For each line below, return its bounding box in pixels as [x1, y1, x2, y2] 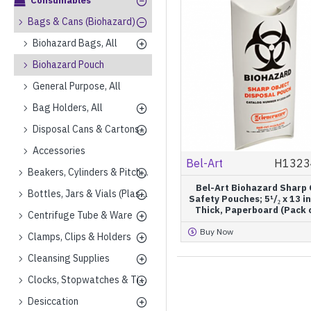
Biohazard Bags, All [33, 37, 117, 49]
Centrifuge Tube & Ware [28, 209, 133, 221]
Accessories [33, 144, 85, 157]
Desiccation [28, 295, 78, 308]
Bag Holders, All [33, 101, 103, 114]
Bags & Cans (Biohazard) [28, 15, 135, 28]
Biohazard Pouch [33, 58, 104, 71]
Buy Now [199, 226, 233, 237]
